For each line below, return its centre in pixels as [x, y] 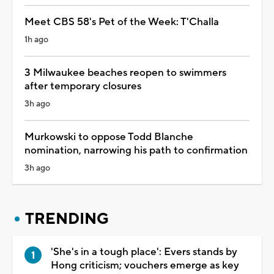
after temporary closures [83, 86]
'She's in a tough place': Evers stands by [144, 252]
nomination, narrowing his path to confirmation [136, 150]
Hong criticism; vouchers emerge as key [145, 265]
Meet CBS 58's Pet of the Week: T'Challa [122, 22]
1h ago [36, 39]
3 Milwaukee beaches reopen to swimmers [125, 72]
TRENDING [67, 219]
